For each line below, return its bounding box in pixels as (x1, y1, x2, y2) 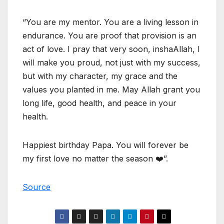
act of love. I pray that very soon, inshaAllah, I (22, 43, 200, 54)
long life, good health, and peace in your (22, 97, 176, 108)
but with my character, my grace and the (22, 70, 177, 81)
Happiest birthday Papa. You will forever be (22, 139, 188, 150)
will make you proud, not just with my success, (22, 57, 200, 67)
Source (22, 181, 50, 192)
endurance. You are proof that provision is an (22, 30, 196, 40)
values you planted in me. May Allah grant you (22, 84, 200, 94)
